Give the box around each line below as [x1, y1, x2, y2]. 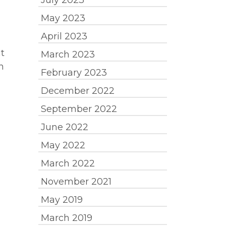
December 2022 [41, 85, 115, 96]
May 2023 [41, 13, 85, 24]
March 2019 [41, 212, 92, 223]
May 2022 [41, 140, 85, 151]
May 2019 [41, 194, 83, 205]
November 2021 [41, 176, 111, 187]
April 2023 [41, 31, 87, 42]
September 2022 [41, 103, 117, 115]
